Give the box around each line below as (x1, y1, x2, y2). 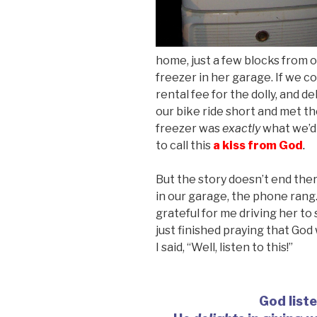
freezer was (156, 121, 222, 135)
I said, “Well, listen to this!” (156, 240, 293, 254)
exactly (222, 121, 260, 135)
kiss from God (222, 138, 303, 152)
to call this (156, 138, 213, 152)
